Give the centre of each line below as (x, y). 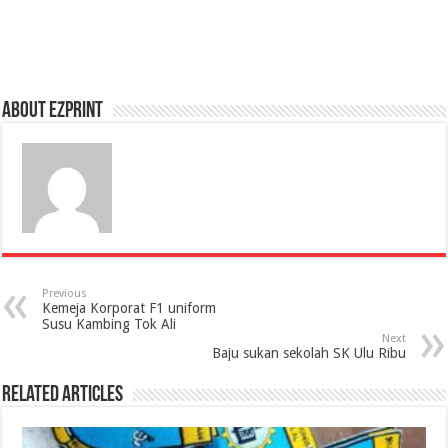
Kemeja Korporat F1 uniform (129, 308)
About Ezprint (53, 112)
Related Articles (63, 396)
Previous (65, 294)
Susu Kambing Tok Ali (109, 324)
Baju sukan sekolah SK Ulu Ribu (308, 353)
